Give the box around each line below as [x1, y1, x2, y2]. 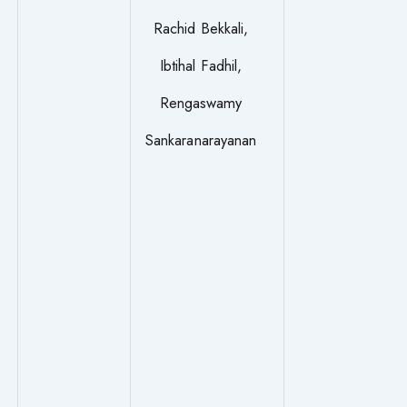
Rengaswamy [159, 91, 243, 114]
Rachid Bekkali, [154, 16, 249, 39]
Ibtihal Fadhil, [160, 54, 243, 76]
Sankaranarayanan [145, 128, 257, 151]
